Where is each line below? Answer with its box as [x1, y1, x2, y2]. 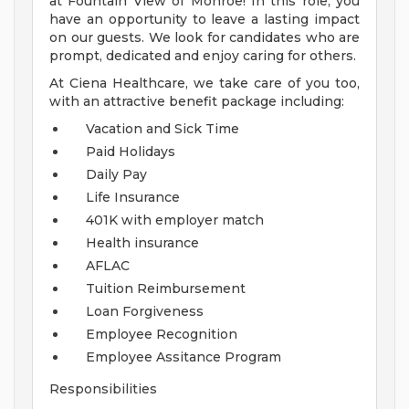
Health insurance [86, 235, 199, 252]
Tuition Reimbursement [86, 280, 246, 298]
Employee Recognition [86, 326, 241, 343]
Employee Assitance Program [86, 349, 281, 366]
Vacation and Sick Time [86, 121, 239, 138]
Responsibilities [49, 381, 157, 398]
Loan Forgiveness [86, 303, 204, 320]
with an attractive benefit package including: [49, 93, 344, 110]
